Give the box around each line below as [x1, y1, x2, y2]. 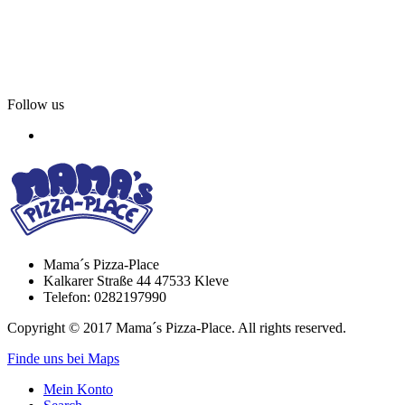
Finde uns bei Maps [7, 351, 119, 366]
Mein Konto [43, 381, 113, 397]
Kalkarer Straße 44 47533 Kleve [43, 273, 229, 288]
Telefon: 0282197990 [43, 289, 166, 305]
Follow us [7, 96, 64, 112]
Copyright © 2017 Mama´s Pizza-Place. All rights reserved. [7, 320, 346, 335]
